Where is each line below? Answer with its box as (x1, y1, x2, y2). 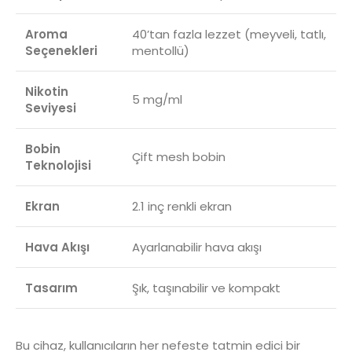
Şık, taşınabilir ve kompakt (132, 279, 280, 296)
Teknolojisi (25, 156, 91, 174)
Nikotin (25, 82, 68, 100)
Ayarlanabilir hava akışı (132, 238, 262, 255)
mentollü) (132, 42, 189, 59)
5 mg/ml (132, 90, 182, 108)
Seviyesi (25, 99, 76, 116)
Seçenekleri (25, 42, 97, 59)
